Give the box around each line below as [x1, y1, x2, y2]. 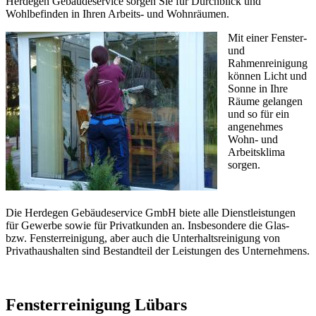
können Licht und [228, 69, 307, 82]
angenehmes [228, 120, 283, 133]
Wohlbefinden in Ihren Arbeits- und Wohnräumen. [6, 7, 229, 20]
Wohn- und [228, 133, 278, 145]
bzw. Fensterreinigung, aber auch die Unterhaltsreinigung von [6, 231, 280, 244]
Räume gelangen [228, 95, 303, 107]
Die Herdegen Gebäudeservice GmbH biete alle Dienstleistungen [6, 206, 296, 219]
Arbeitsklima [228, 145, 285, 158]
